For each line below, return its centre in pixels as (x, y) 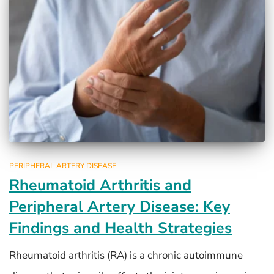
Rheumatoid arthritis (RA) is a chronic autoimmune (126, 255)
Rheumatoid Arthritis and (100, 185)
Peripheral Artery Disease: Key (120, 206)
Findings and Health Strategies (120, 228)
